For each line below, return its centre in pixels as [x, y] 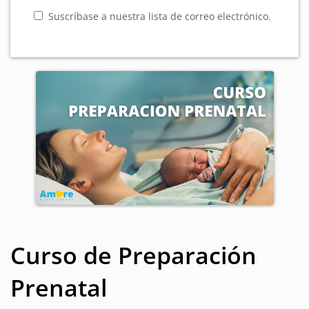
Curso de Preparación [133, 255]
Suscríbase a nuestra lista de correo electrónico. [160, 16]
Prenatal [59, 287]
